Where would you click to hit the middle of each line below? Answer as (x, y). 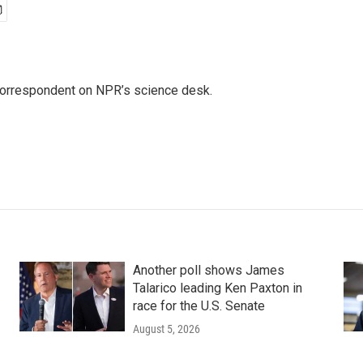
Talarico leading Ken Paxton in (217, 288)
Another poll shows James (208, 270)
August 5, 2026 (166, 329)
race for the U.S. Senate (199, 306)
